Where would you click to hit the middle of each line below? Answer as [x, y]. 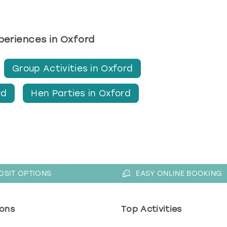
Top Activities [152, 209]
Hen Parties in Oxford [81, 93]
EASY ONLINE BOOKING [179, 174]
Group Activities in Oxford [73, 68]
